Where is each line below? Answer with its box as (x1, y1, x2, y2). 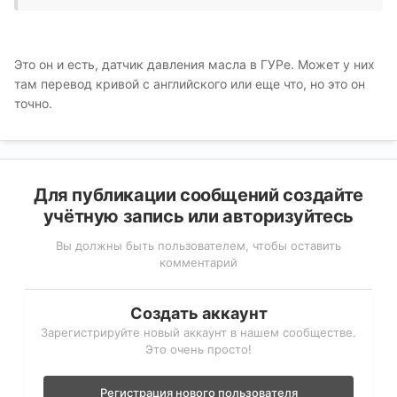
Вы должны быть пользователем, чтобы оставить (56, 238, 341, 253)
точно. (14, 96, 52, 112)
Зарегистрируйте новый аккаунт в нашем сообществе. (41, 325, 356, 340)
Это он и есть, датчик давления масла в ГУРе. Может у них (14, 57, 375, 73)
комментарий (160, 255, 237, 270)
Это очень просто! (145, 342, 252, 357)
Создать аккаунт (129, 304, 268, 323)
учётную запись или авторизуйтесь (43, 206, 354, 228)
